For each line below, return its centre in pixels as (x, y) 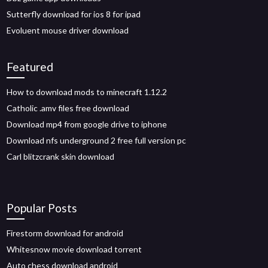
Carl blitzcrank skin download (61, 156)
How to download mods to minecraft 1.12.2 (87, 92)
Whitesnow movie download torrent (74, 249)
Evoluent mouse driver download (68, 30)
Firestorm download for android (65, 233)
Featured (30, 67)
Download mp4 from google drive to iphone (87, 124)
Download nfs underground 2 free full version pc (97, 140)
